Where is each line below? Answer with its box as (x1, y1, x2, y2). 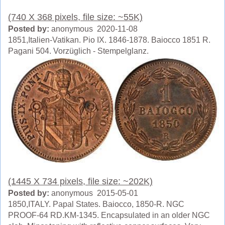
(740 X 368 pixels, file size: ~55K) (8, 12, 143, 22)
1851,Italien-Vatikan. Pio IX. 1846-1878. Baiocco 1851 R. (8, 35, 210, 44)
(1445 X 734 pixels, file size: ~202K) (8, 176, 153, 186)
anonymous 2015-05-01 (49, 188, 138, 197)
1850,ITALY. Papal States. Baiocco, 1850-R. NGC (8, 199, 184, 208)
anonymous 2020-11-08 (49, 24, 138, 33)
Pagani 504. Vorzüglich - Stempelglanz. (8, 46, 149, 55)
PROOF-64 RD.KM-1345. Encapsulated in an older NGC (8, 210, 210, 219)
